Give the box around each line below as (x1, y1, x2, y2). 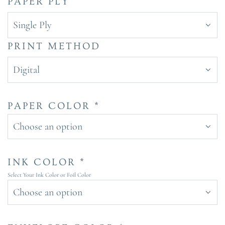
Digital (13, 64, 40, 76)
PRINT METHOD (8, 41, 100, 52)
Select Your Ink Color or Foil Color (8, 171, 91, 179)
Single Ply (13, 19, 52, 32)
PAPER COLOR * (8, 100, 100, 112)
